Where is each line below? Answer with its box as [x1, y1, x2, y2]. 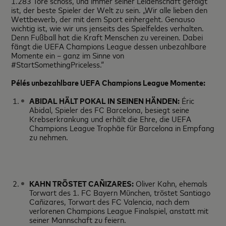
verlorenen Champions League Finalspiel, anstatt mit [29, 205, 209, 216]
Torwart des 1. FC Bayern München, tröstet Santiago [29, 187, 211, 198]
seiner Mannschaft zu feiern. [29, 214, 127, 225]
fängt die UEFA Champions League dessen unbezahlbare [11, 40, 207, 51]
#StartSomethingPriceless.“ [11, 59, 104, 70]
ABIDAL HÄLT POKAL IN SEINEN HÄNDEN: [29, 95, 180, 106]
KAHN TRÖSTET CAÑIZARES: [29, 178, 134, 189]
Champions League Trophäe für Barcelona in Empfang [29, 122, 215, 133]
